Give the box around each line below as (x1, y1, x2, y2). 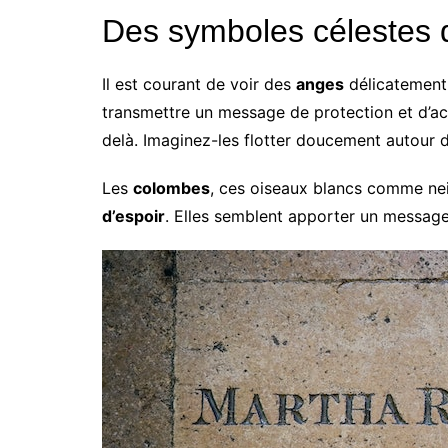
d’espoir (102, 206, 165, 227)
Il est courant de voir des (102, 74, 296, 95)
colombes (133, 178, 210, 199)
